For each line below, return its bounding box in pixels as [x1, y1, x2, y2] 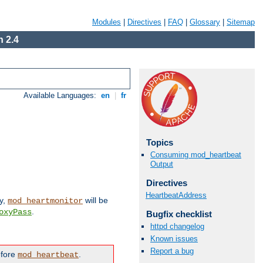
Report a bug [150, 247, 194, 256]
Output [150, 160, 173, 169]
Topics [146, 137, 173, 147]
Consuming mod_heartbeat [150, 150, 241, 160]
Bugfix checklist [146, 208, 212, 219]
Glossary [190, 18, 220, 26]
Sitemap [227, 18, 255, 26]
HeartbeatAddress [146, 190, 207, 200]
